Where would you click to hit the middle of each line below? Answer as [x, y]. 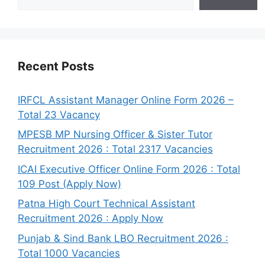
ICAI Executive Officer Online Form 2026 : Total [129, 169]
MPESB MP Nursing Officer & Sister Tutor [115, 135]
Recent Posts [56, 66]
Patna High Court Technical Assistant [106, 204]
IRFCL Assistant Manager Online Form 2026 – [126, 100]
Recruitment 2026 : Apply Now [91, 219]
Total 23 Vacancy [59, 114]
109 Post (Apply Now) [70, 184]
